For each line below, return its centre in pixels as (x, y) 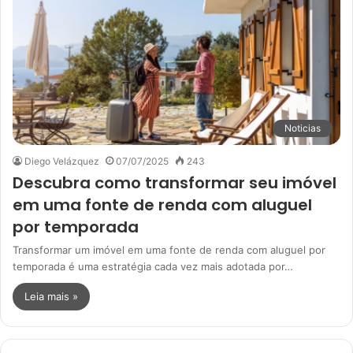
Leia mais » (51, 296)
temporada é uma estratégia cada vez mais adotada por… (153, 266)
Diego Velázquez (62, 161)
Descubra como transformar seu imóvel (175, 182)
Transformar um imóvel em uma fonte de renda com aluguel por (169, 249)
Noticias (303, 128)
